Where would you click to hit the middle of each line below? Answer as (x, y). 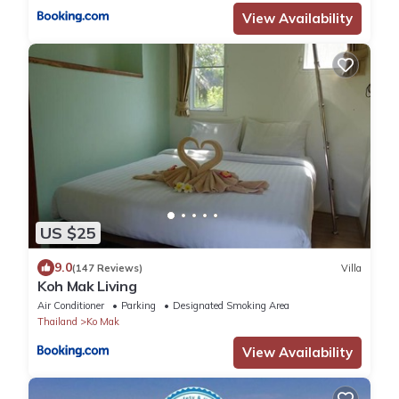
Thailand (57, 322)
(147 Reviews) (107, 268)
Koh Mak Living (87, 286)
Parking (138, 306)
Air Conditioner (71, 306)
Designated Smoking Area (231, 306)
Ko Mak (103, 322)
